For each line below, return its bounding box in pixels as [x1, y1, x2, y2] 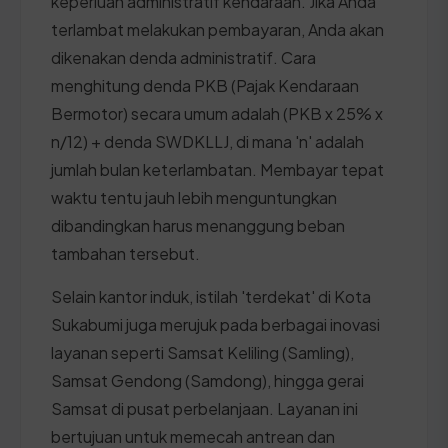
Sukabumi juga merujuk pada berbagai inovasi [51, 313, 380, 335]
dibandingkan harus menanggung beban [51, 214, 345, 236]
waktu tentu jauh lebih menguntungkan [51, 186, 337, 208]
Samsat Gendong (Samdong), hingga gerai [51, 369, 364, 391]
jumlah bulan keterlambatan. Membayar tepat [51, 158, 384, 180]
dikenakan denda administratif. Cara [51, 46, 316, 68]
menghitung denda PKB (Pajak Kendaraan [51, 74, 359, 96]
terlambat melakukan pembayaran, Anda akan [51, 18, 384, 40]
